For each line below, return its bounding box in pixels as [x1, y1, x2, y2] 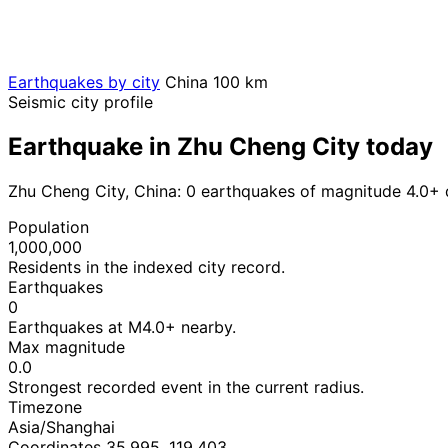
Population [8, 216, 89, 237]
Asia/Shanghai [8, 416, 115, 437]
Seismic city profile [8, 91, 153, 112]
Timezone [8, 396, 82, 417]
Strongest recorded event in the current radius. [8, 376, 364, 397]
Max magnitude [8, 336, 125, 357]
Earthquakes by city [8, 71, 160, 92]
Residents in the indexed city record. [8, 256, 285, 277]
